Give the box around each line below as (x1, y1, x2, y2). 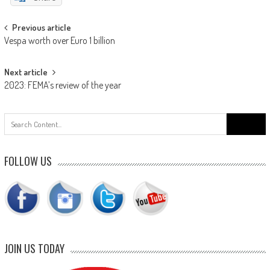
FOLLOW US (4, 153, 52, 169)
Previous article (11, 22, 71, 34)
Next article (4, 66, 48, 78)
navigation (3, 39, 63, 63)
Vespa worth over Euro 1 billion (4, 34, 115, 47)
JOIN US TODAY (4, 240, 64, 257)
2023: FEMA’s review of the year (4, 79, 121, 92)
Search (226, 113, 252, 125)
